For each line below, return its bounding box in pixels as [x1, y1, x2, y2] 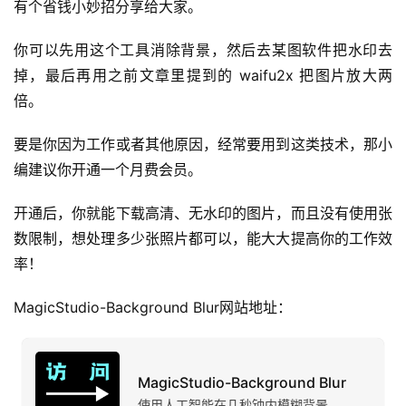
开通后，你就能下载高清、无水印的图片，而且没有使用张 [14, 204, 392, 222]
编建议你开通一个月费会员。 [14, 160, 202, 179]
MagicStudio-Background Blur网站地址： [14, 298, 292, 316]
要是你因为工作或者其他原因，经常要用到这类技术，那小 [14, 135, 392, 153]
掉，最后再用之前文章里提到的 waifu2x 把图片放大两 [14, 66, 392, 84]
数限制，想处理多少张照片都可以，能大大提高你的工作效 [14, 229, 392, 247]
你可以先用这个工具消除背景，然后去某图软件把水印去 [14, 41, 392, 59]
